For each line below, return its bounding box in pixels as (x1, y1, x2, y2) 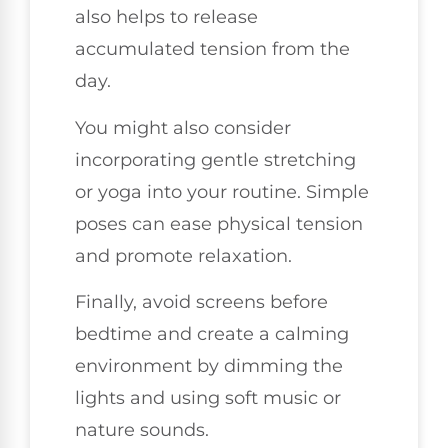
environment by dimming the (75, 355, 343, 377)
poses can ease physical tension (75, 212, 363, 235)
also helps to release (75, 6, 258, 29)
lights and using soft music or (75, 387, 341, 409)
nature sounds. (75, 419, 209, 441)
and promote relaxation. (75, 244, 292, 267)
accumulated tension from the (75, 38, 350, 61)
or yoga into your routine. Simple (75, 180, 369, 203)
